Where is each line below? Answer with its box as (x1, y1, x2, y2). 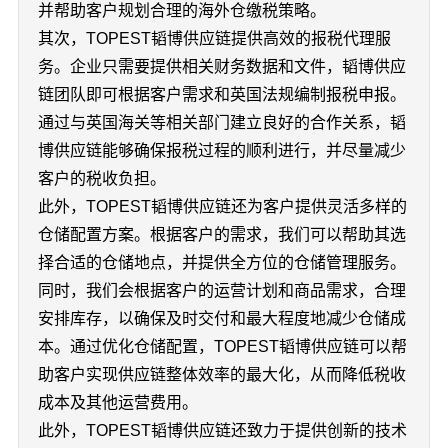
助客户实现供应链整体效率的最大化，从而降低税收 (37, 366, 406, 383)
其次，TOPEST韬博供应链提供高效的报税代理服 (37, 30, 391, 47)
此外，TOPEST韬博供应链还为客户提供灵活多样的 (37, 198, 407, 215)
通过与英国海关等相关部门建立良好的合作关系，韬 (37, 114, 406, 131)
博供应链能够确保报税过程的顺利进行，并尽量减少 (37, 142, 406, 159)
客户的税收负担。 (37, 170, 166, 187)
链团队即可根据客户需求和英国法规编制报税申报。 (37, 86, 406, 103)
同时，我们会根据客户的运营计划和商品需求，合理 (37, 282, 406, 299)
